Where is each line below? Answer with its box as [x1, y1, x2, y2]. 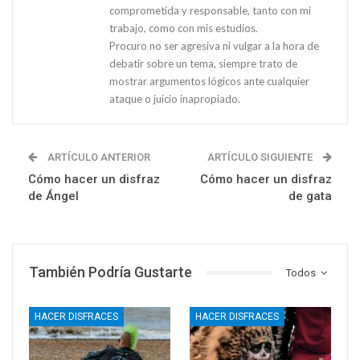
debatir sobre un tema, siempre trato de [109, 57, 297, 71]
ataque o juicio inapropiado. [109, 92, 240, 106]
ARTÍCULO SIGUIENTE [207, 151, 315, 164]
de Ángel [28, 189, 79, 204]
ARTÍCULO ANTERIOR [45, 151, 150, 164]
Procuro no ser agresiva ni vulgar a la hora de [109, 39, 319, 53]
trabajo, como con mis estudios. [109, 22, 258, 35]
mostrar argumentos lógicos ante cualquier [109, 75, 309, 88]
